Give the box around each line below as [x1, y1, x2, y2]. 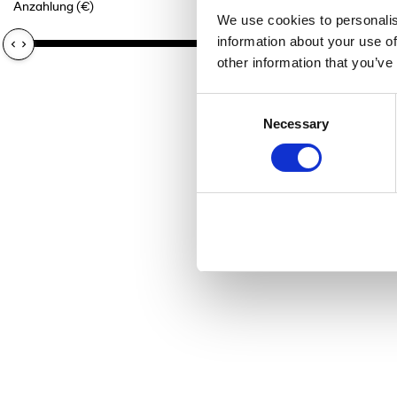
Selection [196, 117, 250, 133]
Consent [196, 96, 245, 112]
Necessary [263, 115, 329, 131]
